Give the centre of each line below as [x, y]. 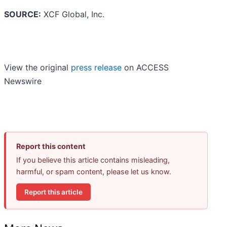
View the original [37, 68]
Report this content [51, 146]
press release [96, 68]
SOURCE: [23, 14]
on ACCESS [145, 68]
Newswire [23, 81]
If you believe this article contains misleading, [93, 160]
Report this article [53, 192]
